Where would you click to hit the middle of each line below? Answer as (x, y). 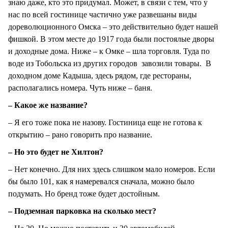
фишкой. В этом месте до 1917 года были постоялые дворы (111, 39)
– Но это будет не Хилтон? (56, 152)
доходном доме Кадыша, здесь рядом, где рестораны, (100, 75)
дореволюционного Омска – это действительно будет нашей (113, 26)
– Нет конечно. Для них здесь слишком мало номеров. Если (112, 169)
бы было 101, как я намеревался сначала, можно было (101, 182)
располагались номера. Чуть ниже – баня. (80, 88)
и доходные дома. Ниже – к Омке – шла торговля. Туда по (109, 51)
